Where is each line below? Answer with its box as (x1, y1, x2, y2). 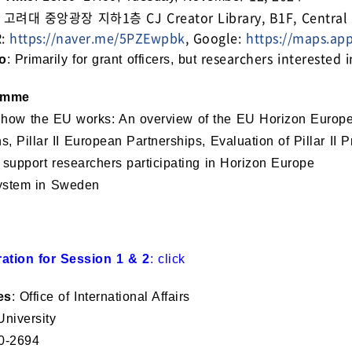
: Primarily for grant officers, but (6, 53, 201, 66)
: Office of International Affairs (11, 290, 190, 303)
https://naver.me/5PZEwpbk (9, 28, 185, 47)
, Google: (185, 28, 247, 47)
